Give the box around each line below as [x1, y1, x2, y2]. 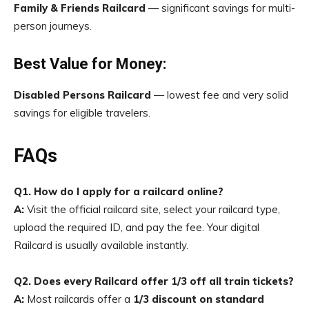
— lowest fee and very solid [151, 88, 288, 101]
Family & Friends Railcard [14, 1, 146, 14]
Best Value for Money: [14, 55, 166, 72]
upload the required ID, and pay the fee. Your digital [14, 221, 259, 234]
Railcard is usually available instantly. [14, 239, 188, 252]
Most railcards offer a [24, 292, 133, 306]
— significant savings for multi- [146, 1, 295, 14]
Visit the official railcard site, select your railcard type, [24, 203, 280, 216]
